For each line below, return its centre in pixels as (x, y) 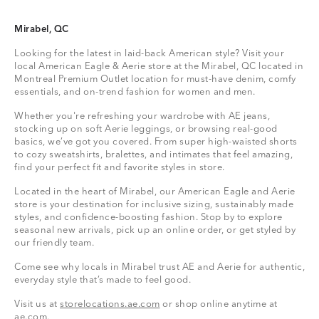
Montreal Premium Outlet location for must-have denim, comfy (155, 80)
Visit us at (37, 305)
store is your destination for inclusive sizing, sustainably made (154, 205)
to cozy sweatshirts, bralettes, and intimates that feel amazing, (153, 155)
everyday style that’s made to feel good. (103, 281)
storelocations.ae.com (110, 305)
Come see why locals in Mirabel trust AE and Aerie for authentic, (159, 268)
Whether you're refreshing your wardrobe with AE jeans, (142, 117)
